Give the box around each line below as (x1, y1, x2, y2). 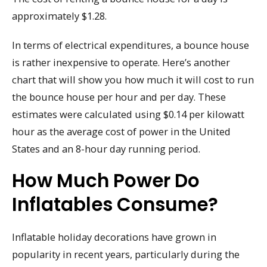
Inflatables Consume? (12, 191, 218, 218)
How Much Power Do (12, 167, 200, 194)
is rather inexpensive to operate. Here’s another (12, 55, 230, 69)
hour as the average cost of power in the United (12, 124, 231, 138)
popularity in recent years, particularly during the (12, 247, 240, 262)
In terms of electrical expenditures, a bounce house (12, 38, 249, 52)
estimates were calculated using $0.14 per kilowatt (12, 107, 244, 121)
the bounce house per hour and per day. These (12, 89, 226, 104)
